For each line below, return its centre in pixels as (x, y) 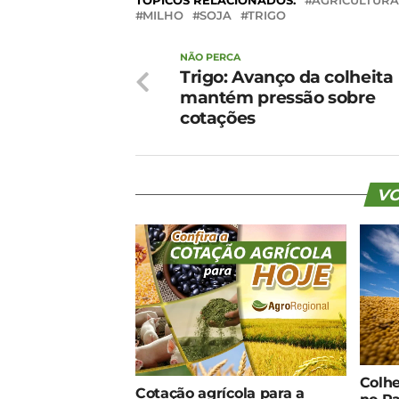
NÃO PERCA (210, 57)
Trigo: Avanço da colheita (287, 77)
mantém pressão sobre (278, 97)
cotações (218, 118)
